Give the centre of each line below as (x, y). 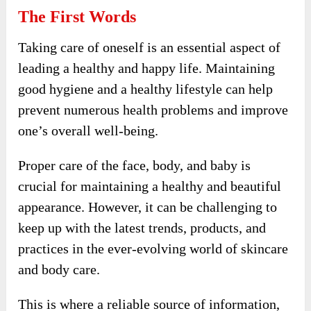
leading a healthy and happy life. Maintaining (147, 68)
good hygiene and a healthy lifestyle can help (146, 89)
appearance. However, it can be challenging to (148, 207)
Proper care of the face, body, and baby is (135, 166)
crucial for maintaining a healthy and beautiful (150, 186)
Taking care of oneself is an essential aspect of (150, 48)
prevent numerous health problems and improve (153, 110)
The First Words (77, 17)
